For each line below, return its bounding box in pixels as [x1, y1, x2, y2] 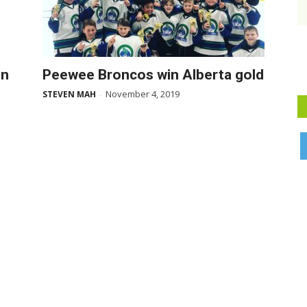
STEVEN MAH [42, 88, 96, 100]
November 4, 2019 [106, 88, 180, 100]
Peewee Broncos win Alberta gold [42, 66, 264, 83]
